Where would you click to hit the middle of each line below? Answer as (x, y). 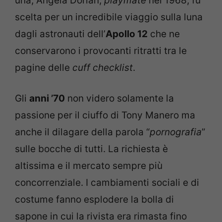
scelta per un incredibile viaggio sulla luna (109, 17)
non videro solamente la (119, 98)
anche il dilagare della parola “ (82, 132)
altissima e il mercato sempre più (89, 166)
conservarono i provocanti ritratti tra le (101, 51)
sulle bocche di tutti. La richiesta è (91, 149)
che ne (164, 34)
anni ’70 (47, 98)
